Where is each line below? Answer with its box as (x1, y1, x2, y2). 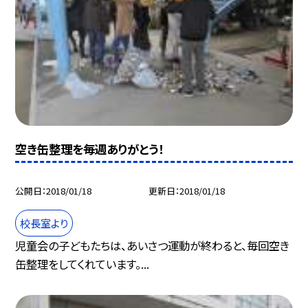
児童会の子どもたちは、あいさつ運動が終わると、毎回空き (15, 236, 290, 254)
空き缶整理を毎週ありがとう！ (15, 140, 164, 157)
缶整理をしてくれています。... (15, 255, 150, 272)
